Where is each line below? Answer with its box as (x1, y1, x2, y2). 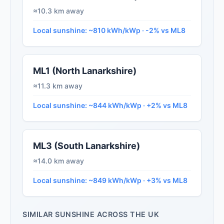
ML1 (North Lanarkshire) (33, 65, 136, 76)
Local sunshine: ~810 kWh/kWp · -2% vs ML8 (33, 26, 185, 35)
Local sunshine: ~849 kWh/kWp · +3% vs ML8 (33, 176, 187, 185)
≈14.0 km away (33, 156, 84, 165)
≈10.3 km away (33, 6, 84, 15)
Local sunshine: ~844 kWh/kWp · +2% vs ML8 (33, 101, 187, 110)
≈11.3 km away (33, 81, 82, 90)
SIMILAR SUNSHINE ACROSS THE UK (22, 210, 159, 219)
